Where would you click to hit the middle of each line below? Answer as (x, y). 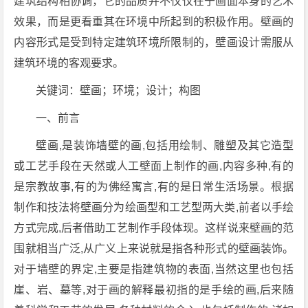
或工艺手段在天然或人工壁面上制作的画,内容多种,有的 (154, 166)
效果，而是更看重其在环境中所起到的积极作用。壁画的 (154, 22)
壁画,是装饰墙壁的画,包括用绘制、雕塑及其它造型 (165, 145)
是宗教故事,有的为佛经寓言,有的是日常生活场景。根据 (154, 187)
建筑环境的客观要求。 (69, 63)
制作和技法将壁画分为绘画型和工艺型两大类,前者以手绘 (154, 207)
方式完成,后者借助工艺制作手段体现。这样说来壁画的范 (154, 228)
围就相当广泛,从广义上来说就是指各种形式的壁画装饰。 (154, 249)
